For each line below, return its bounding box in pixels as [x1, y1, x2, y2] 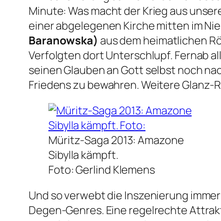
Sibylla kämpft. [48, 147, 118, 163]
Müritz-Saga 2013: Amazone [48, 133, 184, 148]
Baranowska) [29, 33, 98, 48]
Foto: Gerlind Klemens [48, 162, 155, 178]
